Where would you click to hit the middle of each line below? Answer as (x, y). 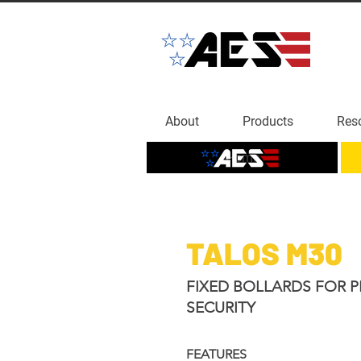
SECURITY (221, 307)
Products (268, 121)
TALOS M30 (264, 253)
